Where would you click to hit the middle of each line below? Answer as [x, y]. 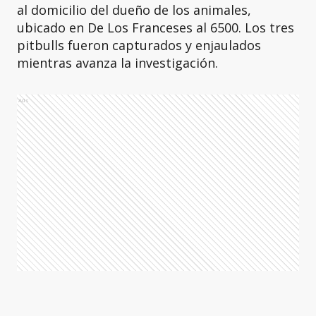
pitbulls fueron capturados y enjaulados [139, 45]
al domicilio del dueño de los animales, [134, 10]
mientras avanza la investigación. [117, 63]
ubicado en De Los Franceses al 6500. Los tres [156, 28]
